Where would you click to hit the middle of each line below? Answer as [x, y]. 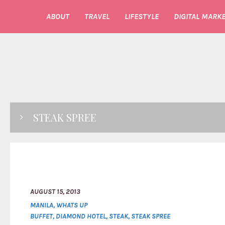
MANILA [42, 205]
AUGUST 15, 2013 [55, 192]
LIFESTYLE [142, 16]
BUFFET [41, 216]
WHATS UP [72, 205]
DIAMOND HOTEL [81, 216]
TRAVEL [97, 16]
